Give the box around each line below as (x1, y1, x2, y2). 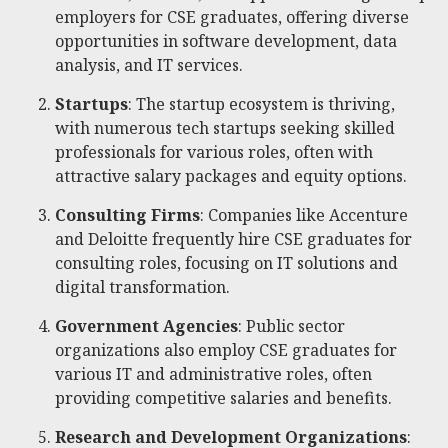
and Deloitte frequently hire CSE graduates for (55, 228, 412, 250)
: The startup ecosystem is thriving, (128, 93, 395, 115)
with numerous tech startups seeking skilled (55, 117, 395, 139)
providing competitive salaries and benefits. (55, 387, 392, 409)
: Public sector (238, 315, 345, 337)
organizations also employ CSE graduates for (55, 339, 397, 361)
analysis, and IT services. (55, 54, 243, 76)
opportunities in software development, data (55, 30, 397, 52)
